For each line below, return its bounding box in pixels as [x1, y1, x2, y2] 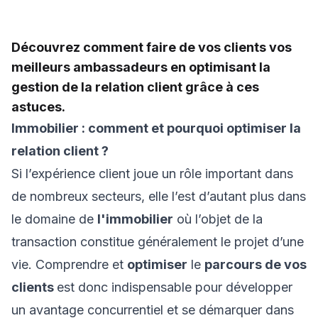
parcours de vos [204, 257, 307, 272]
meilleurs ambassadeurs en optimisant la [11, 60, 270, 75]
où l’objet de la [173, 212, 263, 226]
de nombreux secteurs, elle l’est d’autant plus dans [11, 189, 306, 204]
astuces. [11, 99, 65, 114]
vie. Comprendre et [11, 257, 127, 272]
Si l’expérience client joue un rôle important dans [11, 166, 293, 181]
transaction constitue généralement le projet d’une [11, 234, 304, 249]
